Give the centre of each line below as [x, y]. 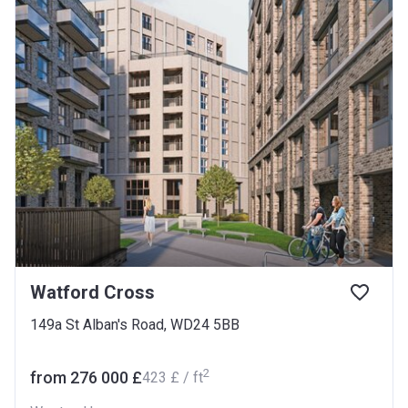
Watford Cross [92, 292]
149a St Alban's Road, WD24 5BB [135, 325]
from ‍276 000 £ [86, 377]
